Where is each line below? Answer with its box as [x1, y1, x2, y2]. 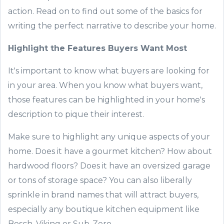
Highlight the [8, 43, 67, 53]
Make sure [8, 132, 50, 141]
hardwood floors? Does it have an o [8, 161, 147, 170]
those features [8, 95, 68, 104]
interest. [111, 109, 144, 119]
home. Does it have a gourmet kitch [8, 146, 150, 156]
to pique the [52, 109, 104, 119]
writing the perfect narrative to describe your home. [8, 21, 216, 30]
